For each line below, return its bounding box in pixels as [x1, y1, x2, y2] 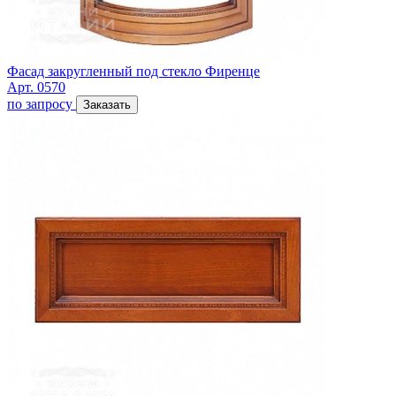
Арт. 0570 [7, 79, 65, 95]
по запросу [7, 95, 72, 111]
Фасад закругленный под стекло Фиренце [7, 63, 260, 79]
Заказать [83, 97, 131, 111]
